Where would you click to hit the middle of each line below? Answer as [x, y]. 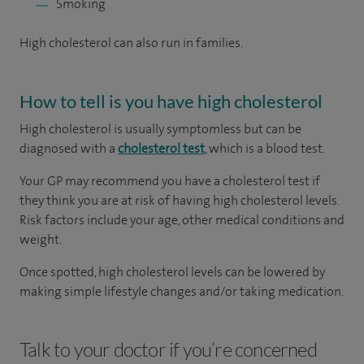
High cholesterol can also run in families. [132, 43]
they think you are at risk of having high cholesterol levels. [179, 200]
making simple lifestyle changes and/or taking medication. [182, 291]
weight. [41, 239]
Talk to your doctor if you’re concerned [168, 349]
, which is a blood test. [265, 148]
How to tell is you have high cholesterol [171, 101]
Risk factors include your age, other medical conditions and [182, 220]
